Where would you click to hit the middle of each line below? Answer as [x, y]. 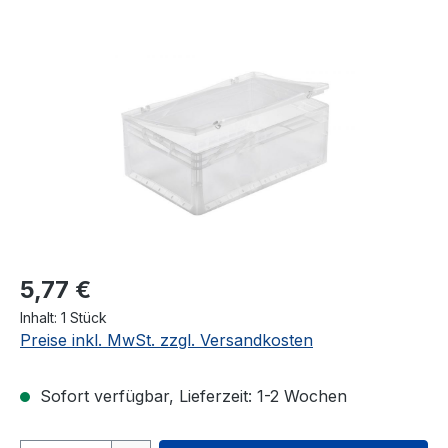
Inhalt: [40, 317]
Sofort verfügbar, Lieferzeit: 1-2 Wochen [191, 395]
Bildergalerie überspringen [119, 41]
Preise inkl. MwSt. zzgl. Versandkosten [166, 339]
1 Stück [84, 317]
